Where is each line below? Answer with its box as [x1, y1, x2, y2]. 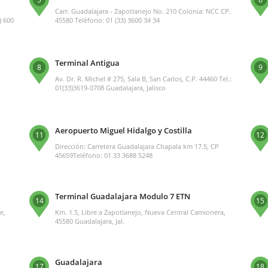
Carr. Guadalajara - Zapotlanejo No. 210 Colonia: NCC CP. [55, 6, 232, 16]
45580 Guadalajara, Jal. [55, 216, 125, 226]
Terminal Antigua [55, 57, 120, 68]
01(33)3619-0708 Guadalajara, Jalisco [55, 83, 166, 92]
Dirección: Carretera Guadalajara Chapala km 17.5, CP [55, 141, 220, 151]
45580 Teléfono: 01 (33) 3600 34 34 [55, 15, 160, 25]
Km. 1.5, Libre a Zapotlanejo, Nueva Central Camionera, [55, 207, 226, 217]
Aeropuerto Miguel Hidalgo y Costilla [55, 124, 193, 136]
